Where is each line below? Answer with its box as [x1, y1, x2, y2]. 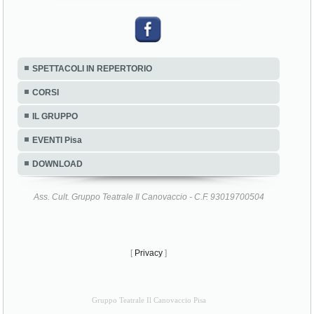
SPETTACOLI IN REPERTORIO [32, 64, 153, 74]
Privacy [135, 248, 163, 259]
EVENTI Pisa [32, 135, 83, 146]
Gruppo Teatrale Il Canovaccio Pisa [91, 296, 206, 304]
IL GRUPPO [32, 111, 78, 122]
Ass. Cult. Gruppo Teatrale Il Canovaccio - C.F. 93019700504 [33, 192, 264, 203]
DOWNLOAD [32, 159, 83, 170]
